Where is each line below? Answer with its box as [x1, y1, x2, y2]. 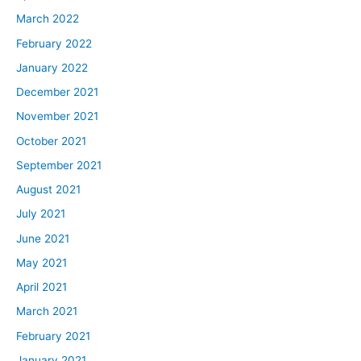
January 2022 [16, 60, 88, 74]
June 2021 [16, 231, 69, 245]
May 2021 [16, 255, 67, 269]
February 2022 [16, 36, 92, 50]
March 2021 [16, 305, 77, 318]
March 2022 [16, 12, 79, 26]
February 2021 [16, 329, 90, 342]
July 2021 [16, 207, 65, 221]
